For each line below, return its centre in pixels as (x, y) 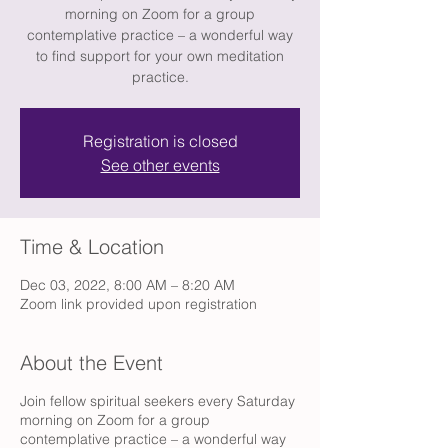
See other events (160, 165)
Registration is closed (160, 141)
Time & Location (92, 246)
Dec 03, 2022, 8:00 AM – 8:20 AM (127, 285)
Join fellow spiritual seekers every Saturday (157, 401)
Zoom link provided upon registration (138, 304)
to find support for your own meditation (160, 56)
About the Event (91, 362)
